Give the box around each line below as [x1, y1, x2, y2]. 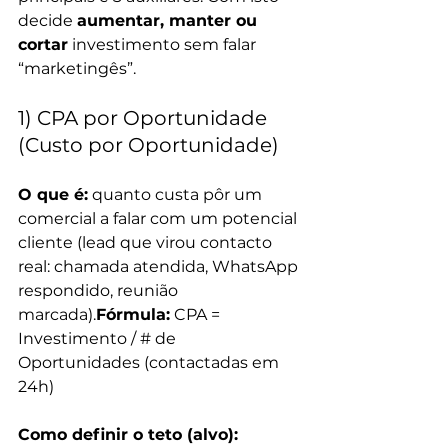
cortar [18, 35, 68, 54]
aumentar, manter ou [77, 11, 262, 30]
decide [18, 11, 77, 30]
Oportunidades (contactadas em [18, 353, 283, 372]
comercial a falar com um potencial [18, 209, 301, 228]
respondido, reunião [18, 281, 182, 300]
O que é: [18, 185, 88, 204]
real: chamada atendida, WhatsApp [18, 257, 302, 276]
